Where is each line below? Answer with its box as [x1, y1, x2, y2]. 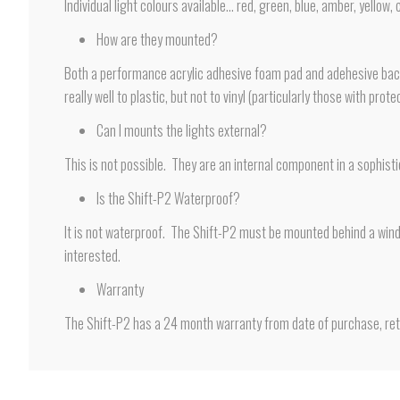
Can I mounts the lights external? [96, 120, 267, 141]
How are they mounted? [96, 29, 218, 50]
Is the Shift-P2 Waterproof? [96, 187, 240, 209]
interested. [64, 245, 121, 266]
